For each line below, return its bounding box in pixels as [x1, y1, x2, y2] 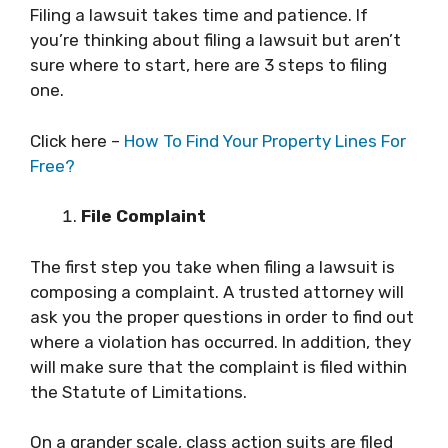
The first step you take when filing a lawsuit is [30, 256, 395, 277]
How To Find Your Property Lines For [124, 130, 406, 151]
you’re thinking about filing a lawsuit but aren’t [30, 30, 401, 50]
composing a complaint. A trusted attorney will [30, 281, 404, 302]
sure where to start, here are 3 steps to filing [30, 55, 387, 75]
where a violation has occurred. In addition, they [30, 331, 411, 352]
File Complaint [81, 206, 206, 226]
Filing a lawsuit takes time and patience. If [30, 5, 368, 25]
